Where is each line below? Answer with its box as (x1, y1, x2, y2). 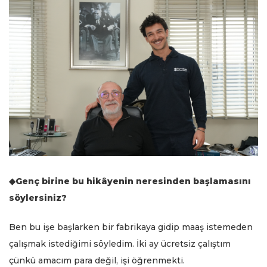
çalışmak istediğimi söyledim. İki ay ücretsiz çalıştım (9, 238, 231, 250)
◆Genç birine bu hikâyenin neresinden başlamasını (9, 176, 251, 187)
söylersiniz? (9, 193, 67, 204)
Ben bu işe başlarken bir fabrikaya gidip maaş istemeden (9, 222, 253, 233)
